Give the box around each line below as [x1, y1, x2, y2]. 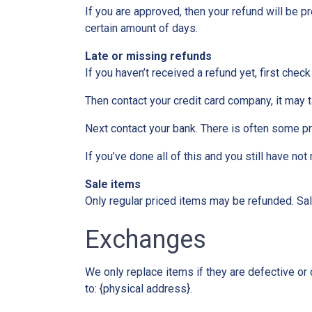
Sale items [85, 177, 141, 191]
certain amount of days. [85, 21, 198, 35]
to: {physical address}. [85, 281, 192, 295]
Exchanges [85, 224, 206, 254]
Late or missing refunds [85, 49, 212, 63]
